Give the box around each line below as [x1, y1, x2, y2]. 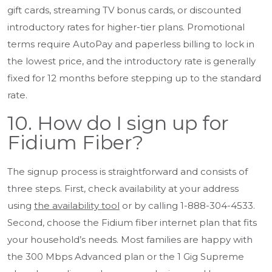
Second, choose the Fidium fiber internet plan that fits [7, 217, 257, 229]
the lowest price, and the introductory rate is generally [7, 55, 256, 67]
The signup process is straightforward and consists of [7, 166, 248, 178]
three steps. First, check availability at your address [7, 183, 239, 195]
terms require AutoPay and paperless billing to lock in [7, 38, 254, 50]
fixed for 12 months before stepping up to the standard [7, 72, 261, 84]
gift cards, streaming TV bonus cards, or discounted [7, 4, 241, 16]
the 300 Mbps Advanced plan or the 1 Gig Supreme [7, 251, 244, 263]
